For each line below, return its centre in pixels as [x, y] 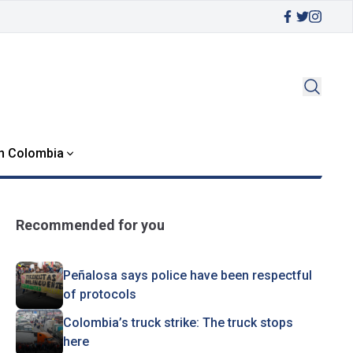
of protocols [99, 294]
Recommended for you [90, 225]
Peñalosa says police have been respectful [187, 275]
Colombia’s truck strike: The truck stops [178, 323]
